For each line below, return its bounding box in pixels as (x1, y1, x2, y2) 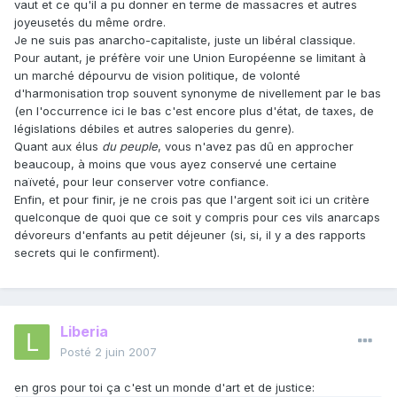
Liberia (60, 323, 108, 341)
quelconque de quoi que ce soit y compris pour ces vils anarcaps (14, 210, 380, 225)
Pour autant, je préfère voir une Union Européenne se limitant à (14, 51, 366, 66)
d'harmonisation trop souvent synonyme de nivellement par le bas (14, 86, 381, 101)
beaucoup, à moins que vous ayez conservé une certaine (14, 157, 337, 172)
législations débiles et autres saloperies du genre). (14, 121, 294, 136)
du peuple (102, 139, 158, 154)
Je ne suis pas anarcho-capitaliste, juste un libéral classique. (14, 33, 355, 48)
